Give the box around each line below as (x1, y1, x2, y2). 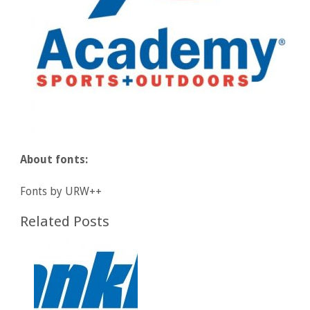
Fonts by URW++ (20, 184, 102, 198)
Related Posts (20, 212, 110, 230)
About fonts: (20, 152, 89, 166)
